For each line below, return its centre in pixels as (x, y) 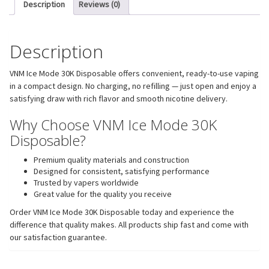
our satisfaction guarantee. (58, 237)
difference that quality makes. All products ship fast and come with (129, 224)
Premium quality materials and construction (111, 159)
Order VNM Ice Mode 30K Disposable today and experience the (122, 212)
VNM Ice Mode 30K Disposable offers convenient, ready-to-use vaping (134, 73)
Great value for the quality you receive (103, 194)
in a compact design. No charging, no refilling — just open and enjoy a (133, 86)
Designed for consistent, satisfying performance (122, 171)
